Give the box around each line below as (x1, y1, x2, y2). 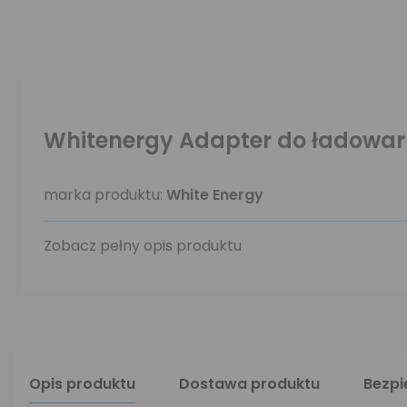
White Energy (166, 184, 263, 205)
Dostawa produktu (179, 373, 320, 394)
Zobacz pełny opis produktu (44, 235, 242, 256)
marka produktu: (44, 184, 166, 205)
